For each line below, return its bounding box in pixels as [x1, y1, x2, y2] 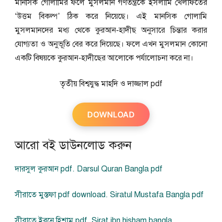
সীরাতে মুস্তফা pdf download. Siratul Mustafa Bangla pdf [15, 190, 204, 200]
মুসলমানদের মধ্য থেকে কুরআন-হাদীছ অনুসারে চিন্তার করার [15, 25, 207, 35]
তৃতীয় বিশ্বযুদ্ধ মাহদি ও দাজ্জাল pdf [59, 79, 163, 89]
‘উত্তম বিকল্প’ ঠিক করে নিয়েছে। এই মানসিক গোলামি [15, 11, 207, 21]
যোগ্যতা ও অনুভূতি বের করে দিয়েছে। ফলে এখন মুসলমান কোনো [15, 39, 207, 49]
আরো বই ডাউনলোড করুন [15, 138, 132, 153]
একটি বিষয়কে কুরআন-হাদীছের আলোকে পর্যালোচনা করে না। [15, 53, 193, 63]
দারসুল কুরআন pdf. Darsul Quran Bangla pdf [15, 164, 163, 174]
